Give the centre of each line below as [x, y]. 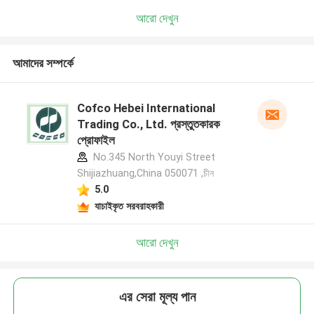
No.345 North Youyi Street [152, 157]
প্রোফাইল [96, 141]
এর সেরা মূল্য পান [157, 297]
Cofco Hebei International [146, 108]
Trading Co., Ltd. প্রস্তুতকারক [148, 124]
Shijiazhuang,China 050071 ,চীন [145, 173]
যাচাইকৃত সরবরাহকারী [129, 206]
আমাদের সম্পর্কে [43, 63]
